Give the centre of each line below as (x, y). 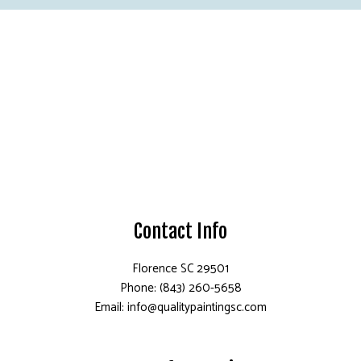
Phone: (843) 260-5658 (180, 288)
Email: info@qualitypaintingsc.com (180, 307)
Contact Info (180, 231)
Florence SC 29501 (180, 268)
